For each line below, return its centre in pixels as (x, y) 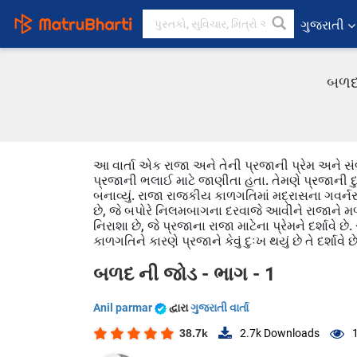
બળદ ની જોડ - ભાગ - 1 (184, 274)
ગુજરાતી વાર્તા (220, 308)
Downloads (290, 333)
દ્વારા (180, 308)
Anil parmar (124, 308)
